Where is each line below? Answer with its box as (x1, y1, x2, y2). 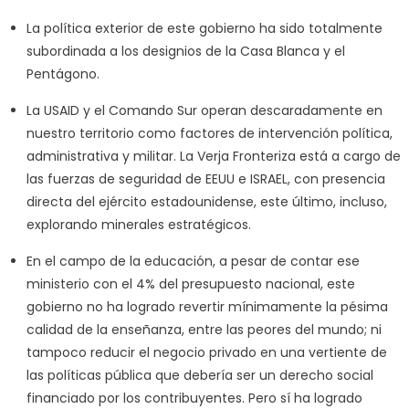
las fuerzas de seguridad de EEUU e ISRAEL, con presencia (26, 169, 385, 188)
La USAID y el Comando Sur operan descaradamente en (26, 100, 383, 120)
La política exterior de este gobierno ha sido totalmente (26, 18, 383, 37)
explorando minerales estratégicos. (26, 215, 251, 234)
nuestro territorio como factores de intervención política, (26, 123, 393, 142)
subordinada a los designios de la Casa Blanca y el (26, 41, 345, 60)
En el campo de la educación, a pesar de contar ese (26, 251, 360, 270)
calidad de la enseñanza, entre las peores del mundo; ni (26, 320, 382, 339)
